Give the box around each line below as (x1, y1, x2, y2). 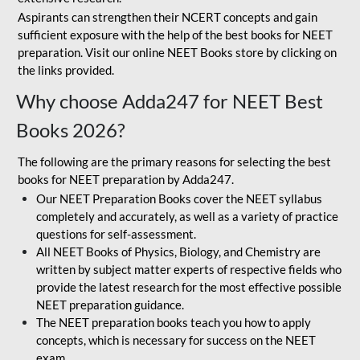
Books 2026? (16, 118, 125, 141)
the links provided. (18, 63, 114, 77)
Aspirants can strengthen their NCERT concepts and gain (18, 10, 317, 24)
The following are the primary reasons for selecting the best (18, 154, 331, 169)
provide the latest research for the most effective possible (36, 280, 342, 294)
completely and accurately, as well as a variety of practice (36, 209, 338, 223)
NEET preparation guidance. (36, 297, 184, 312)
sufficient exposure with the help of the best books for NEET (18, 27, 333, 42)
